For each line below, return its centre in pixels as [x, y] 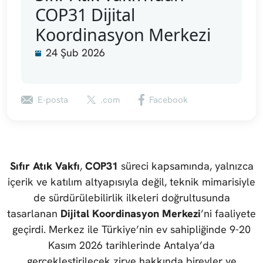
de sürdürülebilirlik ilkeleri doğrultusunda [131, 198]
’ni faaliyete [228, 214]
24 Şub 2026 [75, 53]
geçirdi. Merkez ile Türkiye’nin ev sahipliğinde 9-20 [131, 230]
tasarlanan [34, 214]
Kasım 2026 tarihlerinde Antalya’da [131, 245]
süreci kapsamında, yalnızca [186, 166]
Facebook [168, 100]
